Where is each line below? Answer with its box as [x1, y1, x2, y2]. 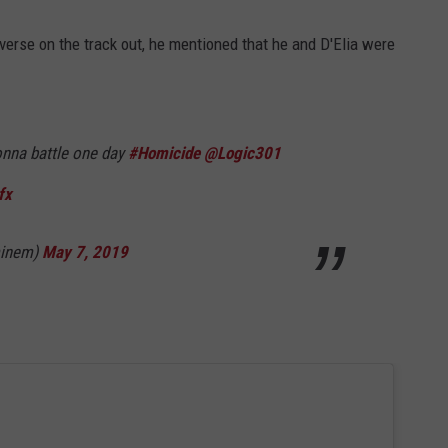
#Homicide [128, 142, 200, 163]
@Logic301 [204, 142, 281, 163]
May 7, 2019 [42, 241, 128, 262]
